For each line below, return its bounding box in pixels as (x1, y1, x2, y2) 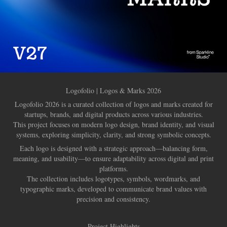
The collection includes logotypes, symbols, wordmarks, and (27, 174, 200, 183)
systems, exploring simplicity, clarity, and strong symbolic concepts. (16, 130, 211, 139)
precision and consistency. (77, 194, 150, 204)
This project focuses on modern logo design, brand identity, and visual (13, 120, 214, 129)
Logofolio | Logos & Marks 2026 (66, 86, 161, 95)
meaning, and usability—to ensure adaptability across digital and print (13, 154, 214, 163)
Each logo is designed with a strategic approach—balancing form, (19, 143, 208, 153)
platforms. (99, 164, 128, 173)
